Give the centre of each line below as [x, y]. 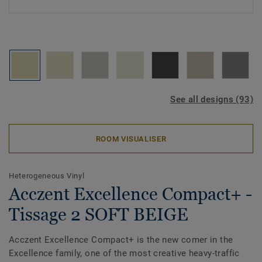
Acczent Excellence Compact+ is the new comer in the [121, 240]
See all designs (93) [212, 99]
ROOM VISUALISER [131, 139]
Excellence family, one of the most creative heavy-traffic [124, 253]
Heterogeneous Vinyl [47, 176]
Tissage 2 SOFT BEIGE [99, 214]
